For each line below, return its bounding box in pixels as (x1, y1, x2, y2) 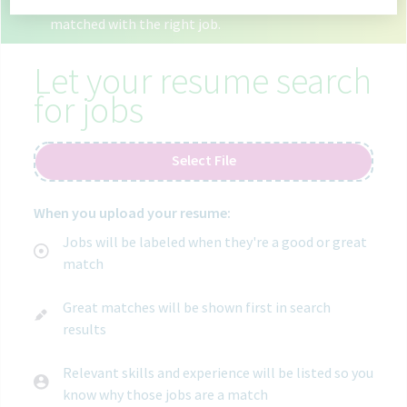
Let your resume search (34, 58, 372, 104)
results (63, 320, 106, 339)
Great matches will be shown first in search (63, 298, 331, 317)
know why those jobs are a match (63, 385, 268, 404)
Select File (171, 151, 236, 170)
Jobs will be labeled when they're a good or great (63, 233, 367, 252)
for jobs (34, 87, 144, 134)
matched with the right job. (50, 15, 221, 34)
